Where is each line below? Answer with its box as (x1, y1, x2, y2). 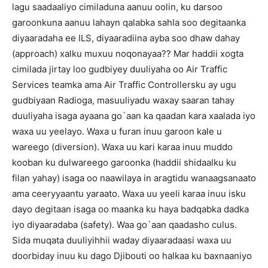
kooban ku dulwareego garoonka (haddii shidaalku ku (12, 157, 236, 168)
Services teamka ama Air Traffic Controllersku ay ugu (12, 79, 236, 90)
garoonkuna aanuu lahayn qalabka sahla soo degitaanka (12, 17, 246, 28)
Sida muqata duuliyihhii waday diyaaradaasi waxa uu (12, 234, 232, 246)
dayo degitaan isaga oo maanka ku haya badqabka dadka (12, 203, 249, 215)
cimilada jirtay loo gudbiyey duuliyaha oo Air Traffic (12, 63, 227, 75)
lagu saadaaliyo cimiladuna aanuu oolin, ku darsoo (12, 1, 223, 13)
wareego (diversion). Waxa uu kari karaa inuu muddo (12, 141, 233, 153)
